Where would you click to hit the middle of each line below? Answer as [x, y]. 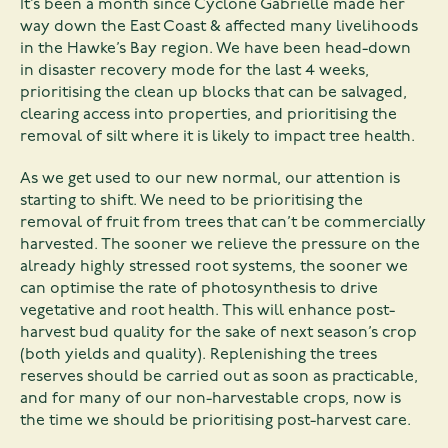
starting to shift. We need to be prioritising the [191, 201]
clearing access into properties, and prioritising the [208, 115]
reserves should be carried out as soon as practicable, [219, 377]
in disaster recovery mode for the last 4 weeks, [194, 71]
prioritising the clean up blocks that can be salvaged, [213, 93]
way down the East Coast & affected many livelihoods [219, 27]
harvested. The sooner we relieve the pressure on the [220, 245]
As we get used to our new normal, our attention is [210, 179]
